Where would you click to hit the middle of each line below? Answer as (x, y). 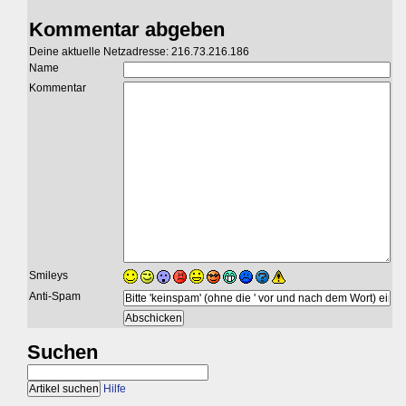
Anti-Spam (55, 296)
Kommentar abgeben (127, 29)
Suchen (63, 352)
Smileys (48, 275)
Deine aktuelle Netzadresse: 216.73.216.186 (139, 51)
